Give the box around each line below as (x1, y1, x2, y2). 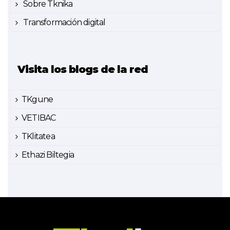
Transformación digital (22, 17, 106, 27)
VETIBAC (22, 112, 56, 123)
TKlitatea (22, 131, 55, 141)
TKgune (22, 94, 53, 104)
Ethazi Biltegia (22, 149, 74, 160)
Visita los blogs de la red (17, 63, 148, 75)
